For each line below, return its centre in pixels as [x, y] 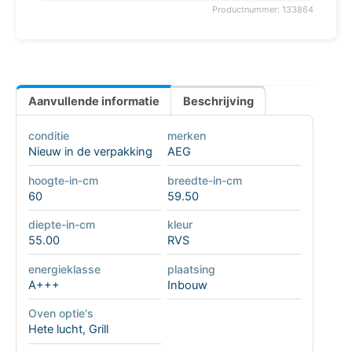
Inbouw [187, 285]
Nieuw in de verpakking [90, 152]
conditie [48, 136]
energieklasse [64, 269]
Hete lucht [55, 330]
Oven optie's [60, 313]
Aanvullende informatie [93, 102]
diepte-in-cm [61, 225]
